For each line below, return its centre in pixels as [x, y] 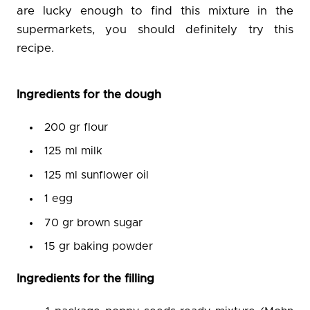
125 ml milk [74, 151]
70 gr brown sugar [94, 222]
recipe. [35, 48]
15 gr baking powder [99, 247]
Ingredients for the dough [89, 94]
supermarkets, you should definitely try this [155, 29]
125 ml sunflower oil [97, 175]
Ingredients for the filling [85, 279]
